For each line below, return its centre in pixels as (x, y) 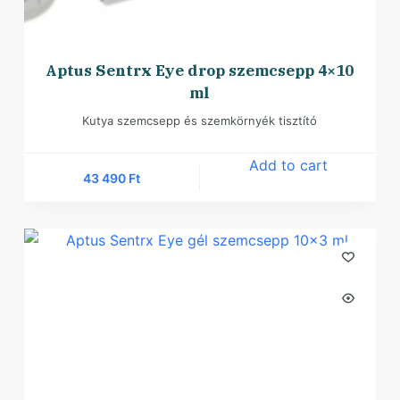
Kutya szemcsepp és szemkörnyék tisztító (200, 121)
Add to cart (288, 166)
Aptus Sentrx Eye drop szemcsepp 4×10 (200, 71)
